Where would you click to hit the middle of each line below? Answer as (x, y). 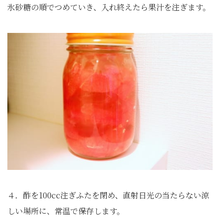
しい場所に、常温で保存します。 (66, 211)
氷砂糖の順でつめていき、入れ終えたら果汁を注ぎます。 (109, 7)
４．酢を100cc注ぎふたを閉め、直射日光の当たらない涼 (108, 195)
